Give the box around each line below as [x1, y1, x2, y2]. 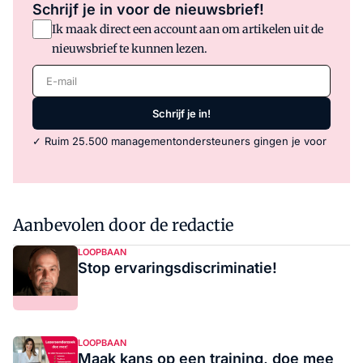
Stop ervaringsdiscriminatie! [78, 259, 277, 277]
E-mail [32, 66, 73, 83]
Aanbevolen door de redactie [13, 215, 233, 236]
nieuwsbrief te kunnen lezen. [52, 41, 207, 57]
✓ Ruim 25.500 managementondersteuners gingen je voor [32, 135, 327, 148]
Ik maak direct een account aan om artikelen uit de [52, 22, 323, 37]
